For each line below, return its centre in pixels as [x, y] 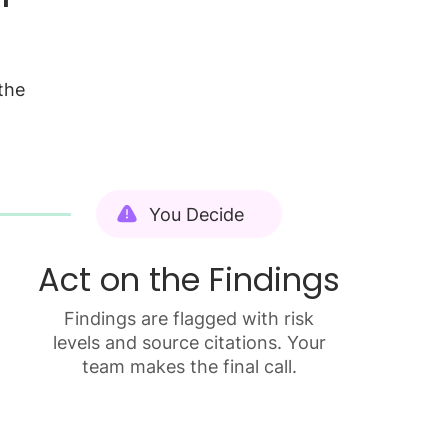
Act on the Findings [189, 279]
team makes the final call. [189, 366]
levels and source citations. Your [189, 342]
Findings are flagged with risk [189, 318]
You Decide [206, 214]
